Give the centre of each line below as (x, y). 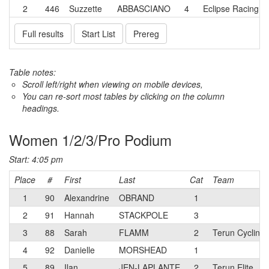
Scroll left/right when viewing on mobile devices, (113, 84)
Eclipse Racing (231, 8)
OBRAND (137, 198)
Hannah (79, 215)
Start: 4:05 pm (36, 159)
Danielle (80, 250)
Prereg (146, 34)
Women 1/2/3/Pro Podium (90, 140)
